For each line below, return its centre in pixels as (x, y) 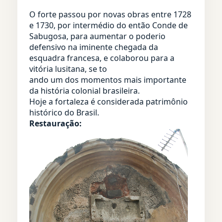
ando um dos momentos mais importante (108, 80)
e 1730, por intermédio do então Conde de (109, 25)
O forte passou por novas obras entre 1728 (110, 14)
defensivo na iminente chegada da (94, 47)
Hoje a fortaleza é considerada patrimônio (109, 101)
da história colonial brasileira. (84, 90)
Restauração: (55, 123)
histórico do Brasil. (64, 112)
